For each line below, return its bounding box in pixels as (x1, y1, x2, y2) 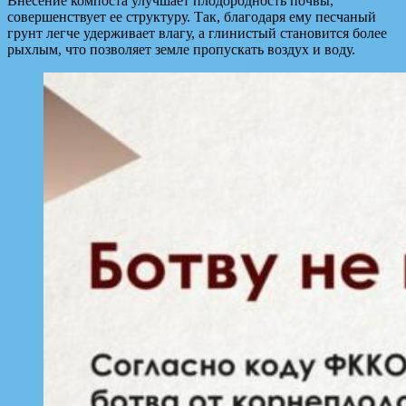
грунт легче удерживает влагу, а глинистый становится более (7, 24, 387, 41)
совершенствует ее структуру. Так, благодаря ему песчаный (7, 8, 376, 24)
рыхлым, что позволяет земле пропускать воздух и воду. (7, 41, 355, 57)
